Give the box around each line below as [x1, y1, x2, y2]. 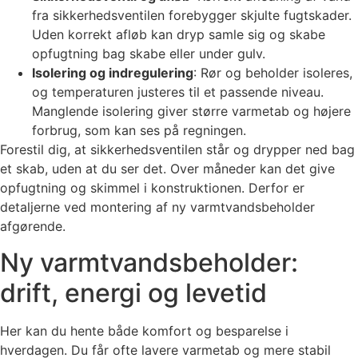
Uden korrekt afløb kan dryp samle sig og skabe [32, 26, 325, 43]
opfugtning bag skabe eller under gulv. [32, 46, 265, 62]
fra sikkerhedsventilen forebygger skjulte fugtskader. [32, 7, 352, 24]
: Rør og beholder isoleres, [193, 65, 352, 82]
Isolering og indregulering [32, 65, 193, 82]
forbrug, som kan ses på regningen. [32, 122, 246, 139]
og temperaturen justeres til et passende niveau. [32, 84, 324, 101]
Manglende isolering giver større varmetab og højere [32, 103, 351, 120]
